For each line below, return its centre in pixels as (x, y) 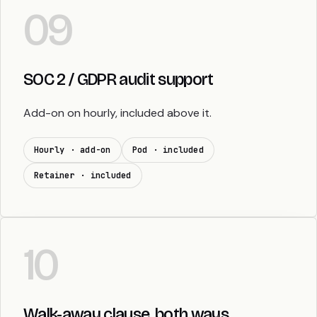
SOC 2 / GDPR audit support (119, 80)
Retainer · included (83, 176)
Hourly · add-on (73, 150)
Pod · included (168, 150)
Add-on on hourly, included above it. (117, 113)
